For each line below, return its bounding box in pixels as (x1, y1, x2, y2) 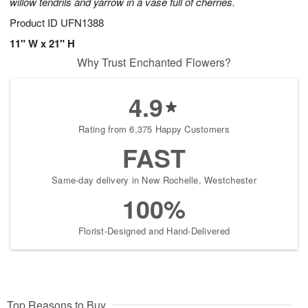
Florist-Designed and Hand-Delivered (78, 224, 230, 238)
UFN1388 (60, 15, 104, 30)
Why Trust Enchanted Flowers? (76, 54, 232, 71)
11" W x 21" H (10, 36, 75, 52)
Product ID (10, 15, 60, 30)
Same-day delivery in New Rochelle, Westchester (52, 173, 256, 187)
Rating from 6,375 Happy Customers (78, 122, 230, 136)
